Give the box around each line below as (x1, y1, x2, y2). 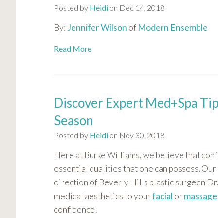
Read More (54, 44, 91, 54)
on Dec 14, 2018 (108, 3, 164, 13)
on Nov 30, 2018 (108, 130, 164, 140)
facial (152, 191, 173, 201)
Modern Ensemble (138, 22, 208, 33)
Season (54, 112, 93, 128)
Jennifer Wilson (67, 22, 127, 33)
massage (184, 191, 217, 201)
